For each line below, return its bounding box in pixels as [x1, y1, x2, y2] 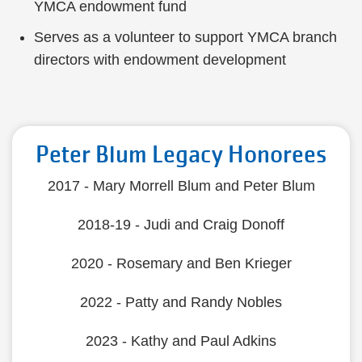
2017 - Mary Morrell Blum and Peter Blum [47, 178, 315, 194]
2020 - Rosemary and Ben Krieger [70, 255, 292, 271]
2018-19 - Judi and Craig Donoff [78, 217, 284, 233]
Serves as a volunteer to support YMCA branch [34, 29, 337, 45]
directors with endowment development [34, 52, 286, 68]
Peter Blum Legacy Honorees [36, 140, 326, 170]
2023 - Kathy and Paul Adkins [86, 333, 276, 349]
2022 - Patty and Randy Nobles [80, 294, 282, 310]
